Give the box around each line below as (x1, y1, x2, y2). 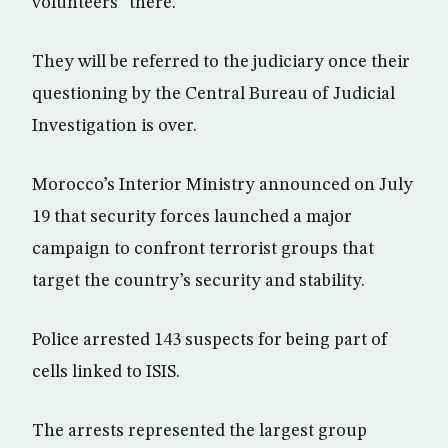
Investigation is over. (32, 117, 197, 136)
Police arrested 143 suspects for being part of (32, 331, 388, 350)
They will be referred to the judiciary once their (32, 53, 410, 72)
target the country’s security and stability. (32, 272, 365, 291)
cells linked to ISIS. (32, 363, 180, 382)
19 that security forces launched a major (32, 208, 352, 227)
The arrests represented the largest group (32, 422, 367, 441)
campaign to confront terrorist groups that (32, 240, 374, 259)
